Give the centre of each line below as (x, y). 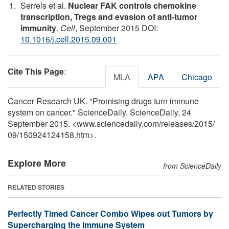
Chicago (197, 77)
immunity (38, 28)
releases (177, 123)
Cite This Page (36, 71)
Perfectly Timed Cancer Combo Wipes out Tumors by (110, 213)
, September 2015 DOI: (117, 28)
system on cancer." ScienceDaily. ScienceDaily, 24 (99, 112)
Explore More (37, 163)
